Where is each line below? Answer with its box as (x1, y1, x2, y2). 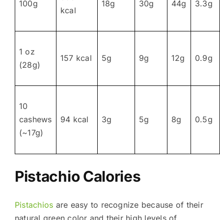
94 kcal (60, 114, 89, 124)
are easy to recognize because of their (53, 199, 203, 210)
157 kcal (60, 53, 92, 63)
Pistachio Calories (14, 167, 141, 185)
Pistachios (14, 199, 54, 210)
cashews (19, 114, 52, 124)
